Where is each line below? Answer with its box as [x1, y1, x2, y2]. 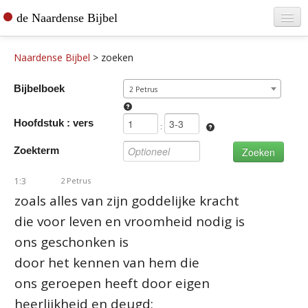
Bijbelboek [14, 82, 65, 94]
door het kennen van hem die [14, 254, 199, 272]
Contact [14, 148, 54, 162]
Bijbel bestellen [14, 93, 90, 107]
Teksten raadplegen [14, 66, 115, 79]
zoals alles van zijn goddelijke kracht [14, 192, 239, 210]
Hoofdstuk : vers [14, 117, 93, 129]
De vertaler [14, 121, 69, 134]
